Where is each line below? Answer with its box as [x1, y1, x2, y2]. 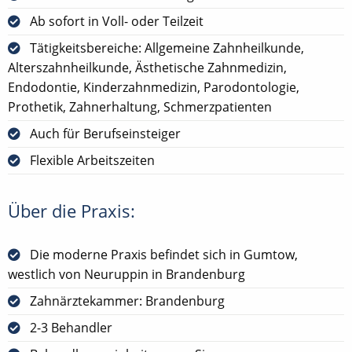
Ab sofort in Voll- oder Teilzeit [30, 12, 203, 30]
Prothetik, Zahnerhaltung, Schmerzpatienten [8, 97, 272, 115]
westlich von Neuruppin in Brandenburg [8, 265, 245, 283]
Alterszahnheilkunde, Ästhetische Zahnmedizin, [8, 58, 287, 76]
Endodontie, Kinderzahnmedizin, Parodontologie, [8, 78, 299, 96]
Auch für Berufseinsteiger [30, 124, 181, 142]
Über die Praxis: [8, 199, 135, 222]
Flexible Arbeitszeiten [30, 151, 155, 169]
